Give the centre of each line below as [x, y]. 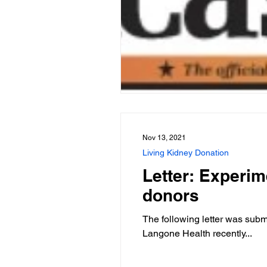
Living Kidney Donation [186, 152]
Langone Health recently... [197, 233]
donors [171, 195]
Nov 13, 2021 [164, 137]
